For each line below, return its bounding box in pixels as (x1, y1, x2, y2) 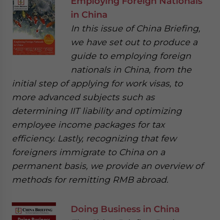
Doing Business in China (71, 203, 180, 214)
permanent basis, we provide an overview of (12, 160, 203, 171)
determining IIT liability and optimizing (12, 105, 182, 116)
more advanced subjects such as (12, 91, 155, 102)
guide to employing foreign (71, 50, 191, 61)
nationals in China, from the (71, 64, 192, 75)
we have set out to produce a (71, 36, 197, 47)
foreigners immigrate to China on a (12, 146, 165, 157)
